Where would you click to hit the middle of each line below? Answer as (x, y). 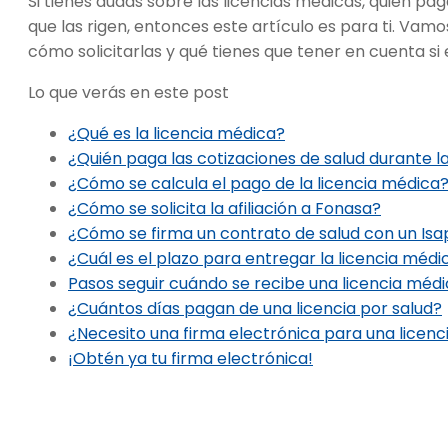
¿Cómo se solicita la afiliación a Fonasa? (224, 208)
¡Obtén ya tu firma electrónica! (190, 358)
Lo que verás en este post (128, 92)
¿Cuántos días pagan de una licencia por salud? (255, 308)
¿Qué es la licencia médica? (176, 133)
